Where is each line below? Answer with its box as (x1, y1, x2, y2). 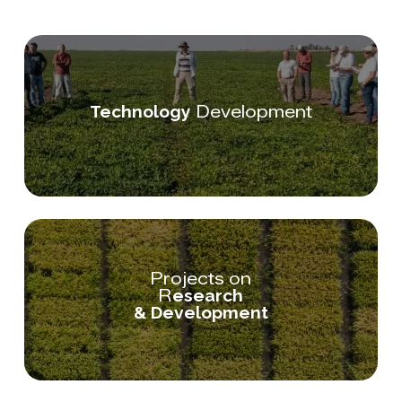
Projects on (150, 267, 252, 289)
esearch (172, 284, 244, 305)
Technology (89, 100, 191, 121)
